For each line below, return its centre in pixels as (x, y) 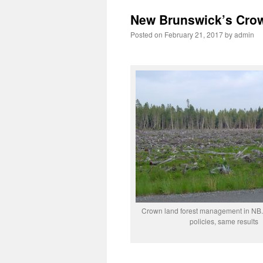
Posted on (146, 34)
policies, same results (224, 221)
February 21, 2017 (194, 34)
